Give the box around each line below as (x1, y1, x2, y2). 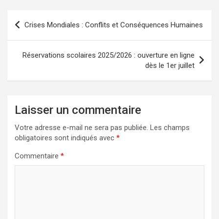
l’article (7, 42, 49, 56)
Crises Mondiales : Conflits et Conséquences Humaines (24, 21, 203, 29)
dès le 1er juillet (145, 61, 195, 70)
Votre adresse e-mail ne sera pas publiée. (15, 123, 148, 132)
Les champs (150, 123, 190, 132)
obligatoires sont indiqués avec (15, 133, 116, 142)
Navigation (7, 10, 66, 24)
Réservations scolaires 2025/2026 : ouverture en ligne (22, 51, 195, 60)
